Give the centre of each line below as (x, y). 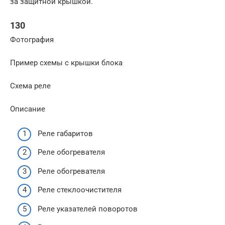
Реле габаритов (65, 133)
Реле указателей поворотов (88, 209)
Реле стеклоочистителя (80, 190)
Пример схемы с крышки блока (66, 63)
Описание (28, 109)
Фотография (32, 40)
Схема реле (30, 86)
